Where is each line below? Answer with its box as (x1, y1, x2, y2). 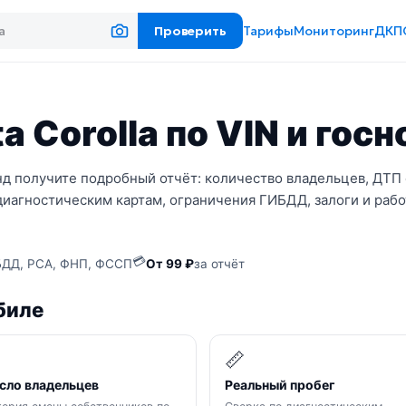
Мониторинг (294, 23, 374, 39)
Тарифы (243, 23, 294, 39)
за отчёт (194, 256, 245, 271)
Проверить (153, 23, 227, 39)
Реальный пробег (225, 377, 335, 392)
